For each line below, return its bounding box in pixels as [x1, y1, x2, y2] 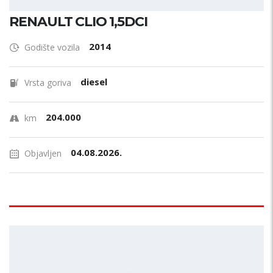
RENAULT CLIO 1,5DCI [9, 13, 147, 30]
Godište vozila [24, 41, 80, 53]
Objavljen [24, 147, 62, 159]
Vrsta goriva [24, 77, 71, 88]
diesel [80, 76, 107, 88]
